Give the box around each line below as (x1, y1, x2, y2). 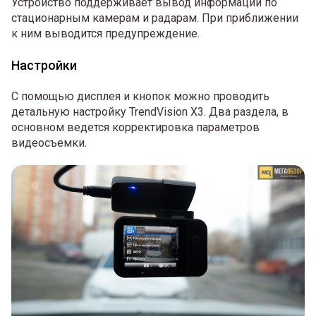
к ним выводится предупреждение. (11, 26, 200, 40)
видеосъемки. (11, 135, 87, 150)
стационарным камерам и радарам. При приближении (11, 11, 298, 25)
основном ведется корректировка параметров (11, 120, 260, 134)
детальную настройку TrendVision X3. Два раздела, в (11, 104, 288, 119)
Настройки (11, 57, 77, 73)
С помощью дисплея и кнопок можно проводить (11, 89, 269, 103)
